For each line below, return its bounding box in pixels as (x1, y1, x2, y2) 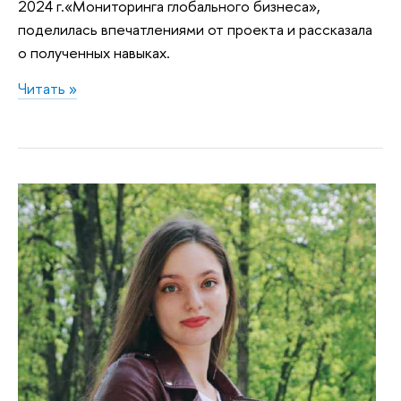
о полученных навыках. (18, 42, 170, 64)
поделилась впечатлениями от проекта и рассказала (18, 19, 372, 40)
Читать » (18, 77, 77, 98)
